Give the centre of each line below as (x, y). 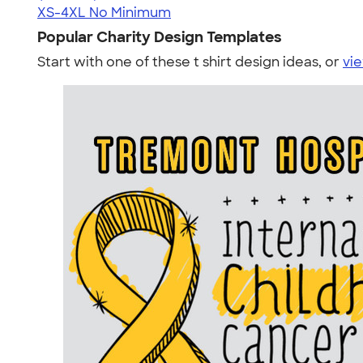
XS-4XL (62, 13)
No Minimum (130, 13)
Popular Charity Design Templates (160, 37)
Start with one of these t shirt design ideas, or (190, 62)
